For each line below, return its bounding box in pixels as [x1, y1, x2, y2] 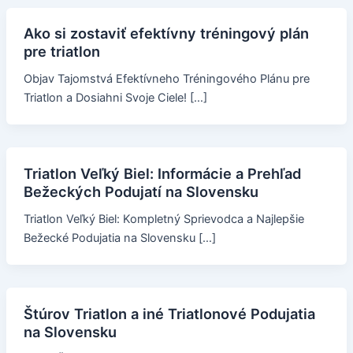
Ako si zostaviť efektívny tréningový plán [23, 24, 309, 43]
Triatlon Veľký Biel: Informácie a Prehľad [23, 165, 301, 183]
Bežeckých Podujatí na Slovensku [23, 183, 258, 201]
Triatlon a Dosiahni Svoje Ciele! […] [23, 91, 207, 106]
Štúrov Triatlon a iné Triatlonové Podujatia [23, 305, 315, 323]
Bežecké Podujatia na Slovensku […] [23, 231, 216, 246]
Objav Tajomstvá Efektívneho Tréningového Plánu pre [23, 72, 310, 87]
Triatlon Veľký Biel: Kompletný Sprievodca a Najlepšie [23, 212, 304, 227]
